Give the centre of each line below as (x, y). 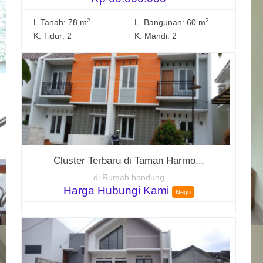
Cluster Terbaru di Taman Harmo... (129, 160)
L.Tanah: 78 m (60, 22)
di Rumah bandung (129, 177)
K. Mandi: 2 (156, 36)
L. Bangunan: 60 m (170, 22)
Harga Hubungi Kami (117, 190)
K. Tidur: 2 (53, 36)
